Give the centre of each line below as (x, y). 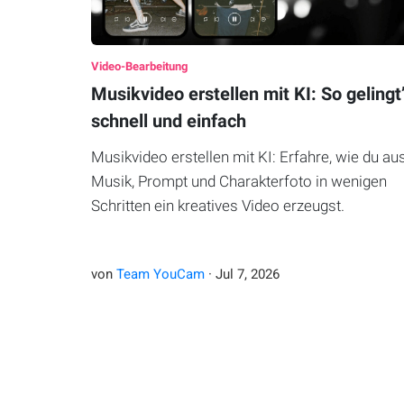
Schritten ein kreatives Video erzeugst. (217, 206)
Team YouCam (160, 275)
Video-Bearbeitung (139, 67)
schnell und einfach (168, 121)
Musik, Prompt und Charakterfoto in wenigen (239, 182)
